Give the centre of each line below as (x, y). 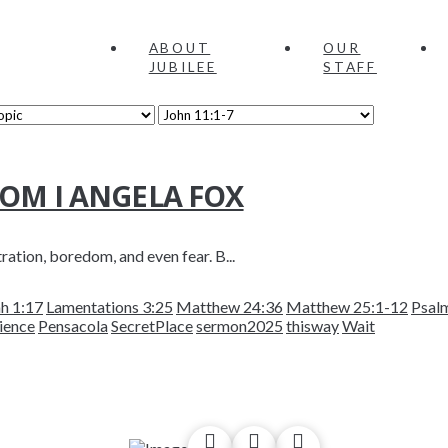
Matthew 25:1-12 (347, 306)
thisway (312, 325)
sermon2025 (239, 325)
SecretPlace (152, 325)
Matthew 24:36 (229, 306)
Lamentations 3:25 (109, 306)
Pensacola (73, 325)
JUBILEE (182, 67)
